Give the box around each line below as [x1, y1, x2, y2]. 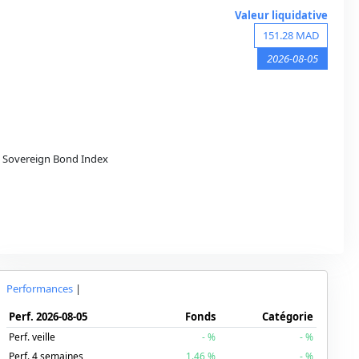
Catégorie [261, 309, 313, 324]
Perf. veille [9, 329, 56, 344]
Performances [6, 280, 73, 296]
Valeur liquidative [235, 8, 328, 22]
